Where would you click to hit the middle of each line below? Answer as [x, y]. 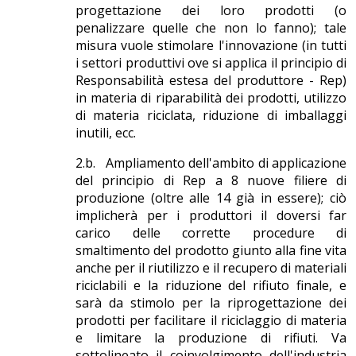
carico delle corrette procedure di [211, 233]
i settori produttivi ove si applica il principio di [211, 63]
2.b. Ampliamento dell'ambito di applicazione [211, 163]
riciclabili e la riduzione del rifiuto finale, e [211, 286]
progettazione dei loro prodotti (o [211, 11]
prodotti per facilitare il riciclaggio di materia [211, 321]
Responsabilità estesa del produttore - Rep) [211, 81]
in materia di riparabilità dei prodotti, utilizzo [211, 98]
